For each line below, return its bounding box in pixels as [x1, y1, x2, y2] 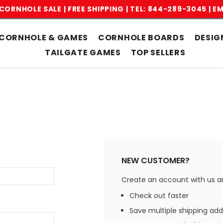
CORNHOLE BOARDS [98, 32, 185, 43]
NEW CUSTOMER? [121, 155, 190, 166]
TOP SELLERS [130, 47, 186, 58]
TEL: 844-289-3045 [130, 4, 207, 14]
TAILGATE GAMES [44, 47, 121, 58]
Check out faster [129, 191, 189, 201]
